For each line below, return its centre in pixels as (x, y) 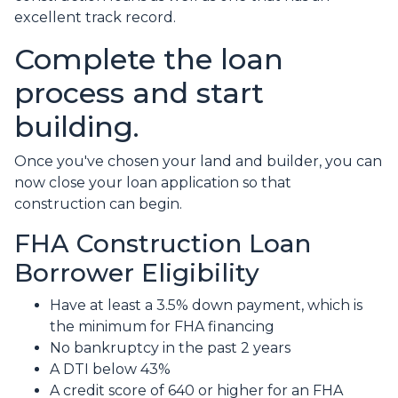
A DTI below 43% (110, 370)
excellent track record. (97, 18)
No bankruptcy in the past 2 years (170, 348)
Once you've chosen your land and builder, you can (198, 162)
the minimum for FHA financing (162, 327)
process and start (139, 93)
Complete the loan (149, 60)
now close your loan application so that (153, 183)
